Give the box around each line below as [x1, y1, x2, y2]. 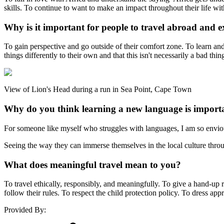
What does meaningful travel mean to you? [4, 159, 181, 170]
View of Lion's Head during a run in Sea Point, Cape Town [4, 85, 191, 94]
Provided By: [4, 205, 46, 214]
